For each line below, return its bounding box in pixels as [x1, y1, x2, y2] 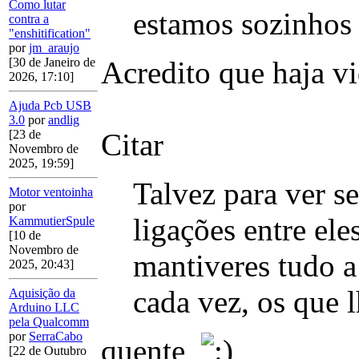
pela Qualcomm [9, 315, 89, 329]
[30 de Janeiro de [9, 55, 95, 70]
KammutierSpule [9, 214, 95, 228]
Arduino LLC [9, 301, 79, 315]
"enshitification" [9, 26, 91, 41]
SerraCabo [29, 329, 83, 344]
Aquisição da [9, 286, 75, 301]
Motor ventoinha [9, 185, 93, 200]
